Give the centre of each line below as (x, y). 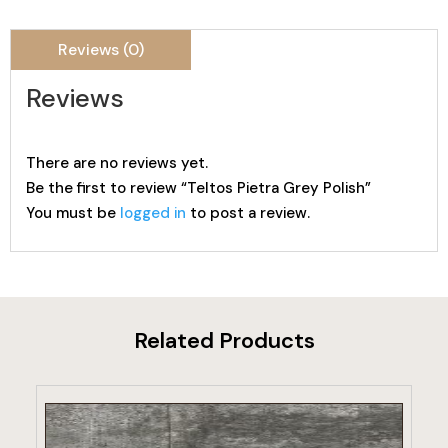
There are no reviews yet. (117, 163)
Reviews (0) (101, 49)
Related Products (224, 340)
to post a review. (248, 213)
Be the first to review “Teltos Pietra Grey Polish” (198, 188)
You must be (73, 213)
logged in (153, 213)
